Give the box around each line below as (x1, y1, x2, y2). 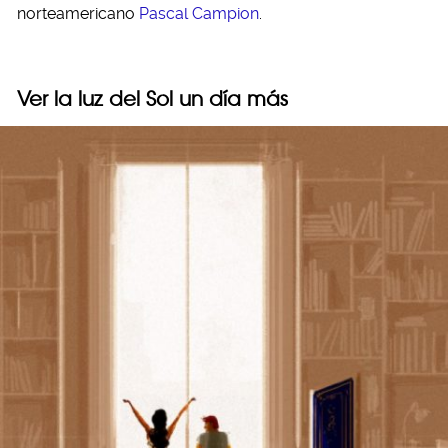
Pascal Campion (139, 4, 259, 23)
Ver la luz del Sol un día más (17, 86, 288, 111)
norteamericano (17, 4, 139, 23)
